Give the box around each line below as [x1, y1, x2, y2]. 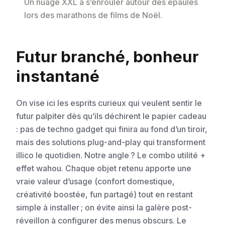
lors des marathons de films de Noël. [24, 10, 162, 21]
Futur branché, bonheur [16, 47, 199, 67]
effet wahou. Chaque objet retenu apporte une [16, 163, 191, 174]
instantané [16, 67, 99, 86]
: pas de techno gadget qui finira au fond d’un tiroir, [16, 124, 207, 135]
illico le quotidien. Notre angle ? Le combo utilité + [16, 150, 205, 161]
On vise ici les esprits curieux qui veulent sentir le [16, 98, 202, 108]
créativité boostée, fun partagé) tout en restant [16, 189, 193, 200]
